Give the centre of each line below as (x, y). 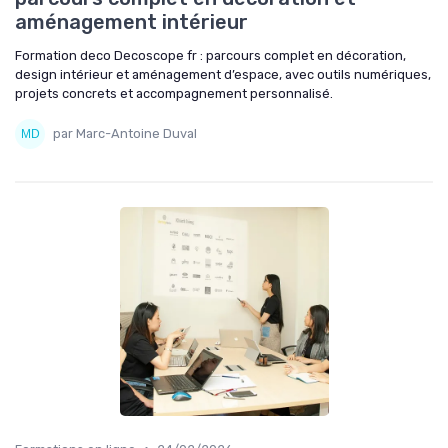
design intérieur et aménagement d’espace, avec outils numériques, (223, 74)
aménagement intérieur (131, 21)
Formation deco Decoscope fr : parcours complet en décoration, (210, 55)
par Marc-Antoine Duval (125, 134)
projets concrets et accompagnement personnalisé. (174, 93)
